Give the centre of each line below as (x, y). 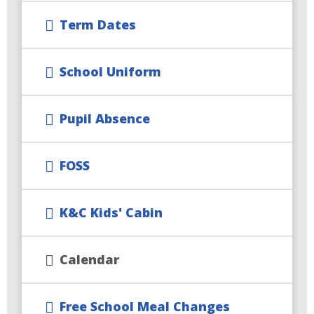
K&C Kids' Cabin (111, 213)
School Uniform (111, 72)
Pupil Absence (105, 119)
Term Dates (98, 25)
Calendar (90, 260)
